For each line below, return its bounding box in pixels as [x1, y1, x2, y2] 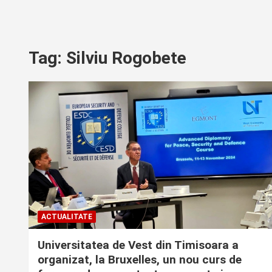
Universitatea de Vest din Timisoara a [38, 237, 239, 252]
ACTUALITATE [41, 212, 92, 221]
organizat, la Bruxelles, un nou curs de [38, 252, 242, 267]
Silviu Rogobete [66, 48, 186, 68]
